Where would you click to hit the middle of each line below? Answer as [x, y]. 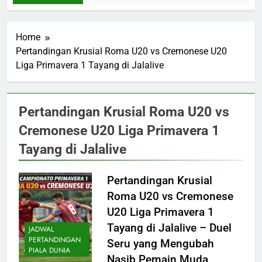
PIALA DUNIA [49, 250]
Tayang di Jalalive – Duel [169, 228]
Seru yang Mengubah [160, 244]
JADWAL [41, 229]
